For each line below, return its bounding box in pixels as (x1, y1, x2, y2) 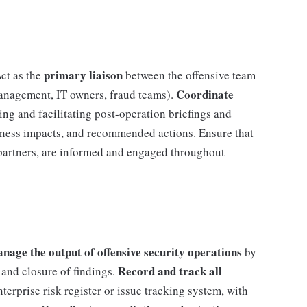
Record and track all (118, 262, 222, 280)
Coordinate (176, 86, 234, 103)
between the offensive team (123, 67, 256, 83)
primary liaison (44, 66, 123, 84)
